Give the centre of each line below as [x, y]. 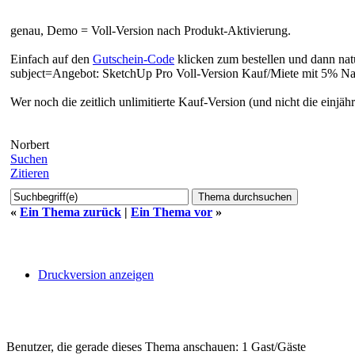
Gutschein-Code [134, 59]
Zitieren [30, 173]
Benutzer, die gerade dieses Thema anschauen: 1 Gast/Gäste [156, 346]
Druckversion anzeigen [96, 274]
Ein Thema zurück [71, 212]
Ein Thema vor [172, 212]
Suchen [29, 158]
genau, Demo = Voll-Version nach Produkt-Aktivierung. [151, 30]
